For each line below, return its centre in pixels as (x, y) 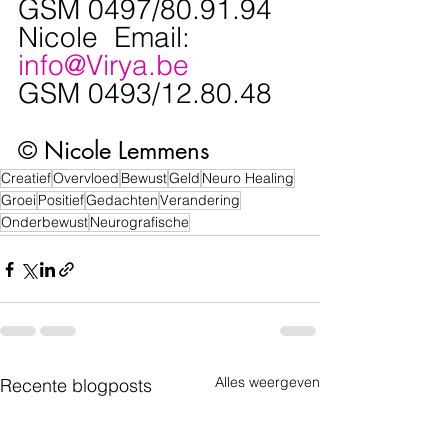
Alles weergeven (267, 382)
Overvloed (86, 178)
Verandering (200, 200)
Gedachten (122, 200)
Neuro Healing (248, 178)
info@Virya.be (103, 65)
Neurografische (139, 222)
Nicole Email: (108, 37)
